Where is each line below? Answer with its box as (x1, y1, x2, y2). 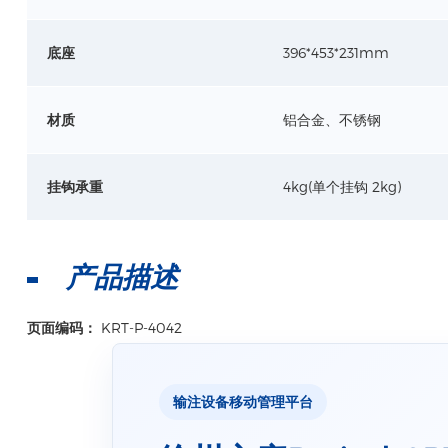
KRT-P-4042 (100, 319, 182, 336)
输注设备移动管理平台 (172, 393, 313, 410)
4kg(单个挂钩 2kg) (282, 178, 401, 195)
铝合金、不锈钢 (282, 111, 381, 128)
